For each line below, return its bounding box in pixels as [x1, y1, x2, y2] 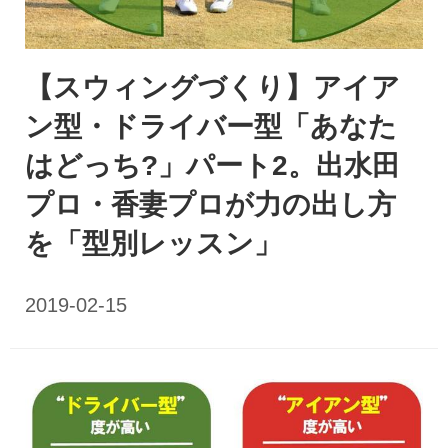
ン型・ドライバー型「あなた [25, 111, 397, 143]
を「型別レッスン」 [25, 228, 282, 260]
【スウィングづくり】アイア [25, 72, 400, 104]
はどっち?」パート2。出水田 [25, 150, 400, 182]
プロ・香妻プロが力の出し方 [25, 189, 396, 221]
